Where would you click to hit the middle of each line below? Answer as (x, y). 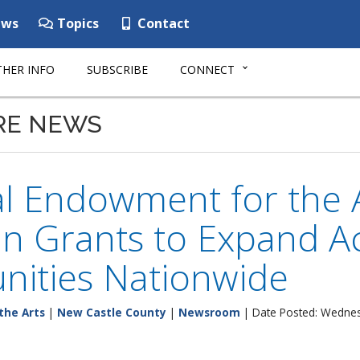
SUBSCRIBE (117, 70)
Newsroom (209, 312)
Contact (162, 23)
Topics (76, 23)
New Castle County (112, 312)
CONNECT (207, 70)
